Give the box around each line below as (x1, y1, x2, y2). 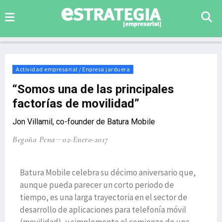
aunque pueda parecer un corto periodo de (20, 179, 174, 190)
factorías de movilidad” (12, 97, 139, 111)
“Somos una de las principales (12, 82, 174, 96)
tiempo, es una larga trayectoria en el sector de (20, 192, 187, 203)
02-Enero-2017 (62, 134, 109, 145)
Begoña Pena (12, 134, 55, 145)
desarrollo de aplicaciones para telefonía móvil (20, 204, 186, 215)
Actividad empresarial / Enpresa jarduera (16, 65, 130, 73)
